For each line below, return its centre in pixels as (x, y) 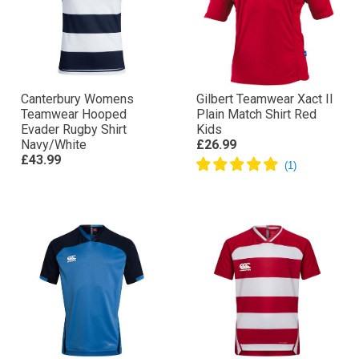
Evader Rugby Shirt (74, 129)
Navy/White (54, 145)
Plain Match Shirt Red (256, 114)
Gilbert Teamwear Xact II (265, 99)
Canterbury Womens (77, 99)
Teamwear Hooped (74, 114)
